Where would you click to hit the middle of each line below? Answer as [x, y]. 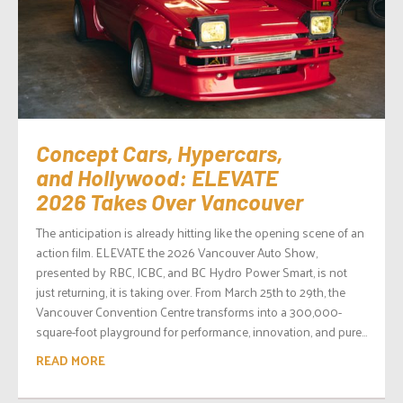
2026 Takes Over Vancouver [170, 201]
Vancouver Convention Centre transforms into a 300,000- [189, 311]
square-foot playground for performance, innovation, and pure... [201, 331]
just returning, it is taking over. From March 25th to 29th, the [191, 291]
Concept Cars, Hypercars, [159, 152]
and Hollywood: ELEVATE [157, 177]
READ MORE [71, 360]
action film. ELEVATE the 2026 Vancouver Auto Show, [177, 252]
